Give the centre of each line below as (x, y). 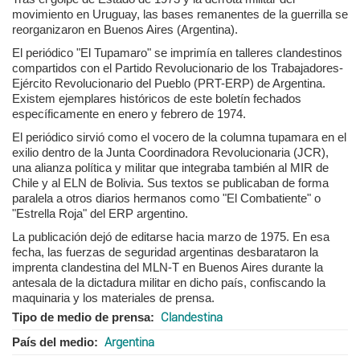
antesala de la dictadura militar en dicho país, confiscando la (169, 282)
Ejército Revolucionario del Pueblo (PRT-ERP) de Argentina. (169, 83)
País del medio (53, 342)
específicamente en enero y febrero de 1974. (129, 113)
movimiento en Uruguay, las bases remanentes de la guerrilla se (180, 14)
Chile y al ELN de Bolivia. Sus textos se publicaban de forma (170, 182)
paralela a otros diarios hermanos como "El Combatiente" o (166, 198)
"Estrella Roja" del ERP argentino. (100, 213)
